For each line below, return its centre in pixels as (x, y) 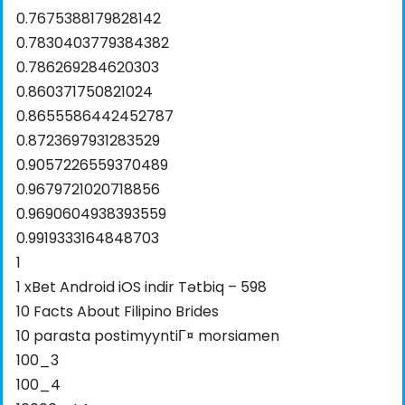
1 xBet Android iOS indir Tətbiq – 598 (141, 287)
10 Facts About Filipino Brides (118, 311)
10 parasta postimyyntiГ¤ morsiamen (148, 335)
